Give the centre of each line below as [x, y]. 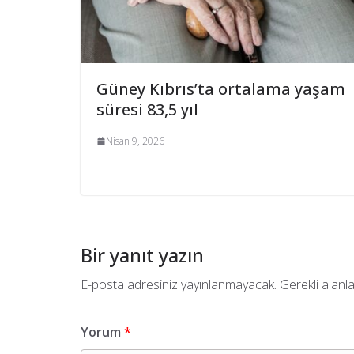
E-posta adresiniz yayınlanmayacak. [179, 285]
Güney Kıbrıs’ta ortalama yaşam [221, 89]
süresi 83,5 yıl [147, 110]
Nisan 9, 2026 [135, 141]
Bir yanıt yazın [142, 255]
